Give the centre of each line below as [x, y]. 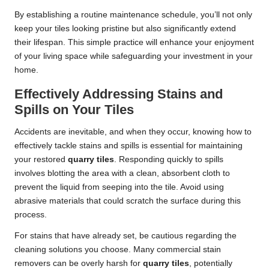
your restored [41, 159]
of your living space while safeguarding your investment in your [134, 56]
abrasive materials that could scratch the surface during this [128, 201]
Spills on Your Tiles [74, 109]
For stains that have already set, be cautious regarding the [125, 235]
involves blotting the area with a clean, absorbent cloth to [122, 173]
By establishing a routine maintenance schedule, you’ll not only [133, 14]
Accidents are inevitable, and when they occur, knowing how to [133, 131]
